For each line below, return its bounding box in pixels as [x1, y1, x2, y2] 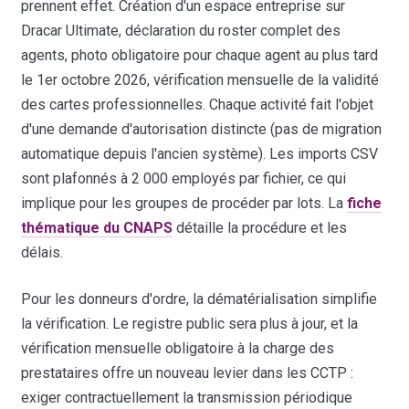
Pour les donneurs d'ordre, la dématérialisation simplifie [21, 289, 378, 308]
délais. [21, 243, 64, 261]
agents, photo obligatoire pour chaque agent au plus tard [21, 46, 379, 64]
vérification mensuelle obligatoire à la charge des [21, 339, 335, 357]
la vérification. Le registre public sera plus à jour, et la [21, 314, 359, 332]
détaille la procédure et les [173, 218, 348, 236]
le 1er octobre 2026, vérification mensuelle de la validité [21, 70, 380, 89]
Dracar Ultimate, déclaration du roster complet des [21, 21, 341, 39]
